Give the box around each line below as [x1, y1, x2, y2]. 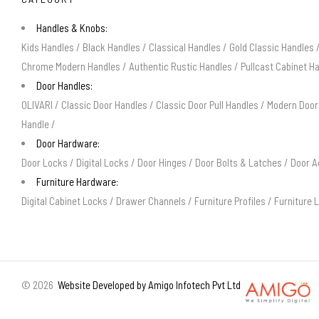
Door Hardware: [36, 136, 100, 150]
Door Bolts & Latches [195, 155, 282, 169]
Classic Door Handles [61, 98, 147, 111]
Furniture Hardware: [36, 174, 118, 188]
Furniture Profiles [194, 194, 266, 207]
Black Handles [83, 40, 140, 53]
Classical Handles [149, 40, 221, 53]
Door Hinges [137, 155, 187, 169]
